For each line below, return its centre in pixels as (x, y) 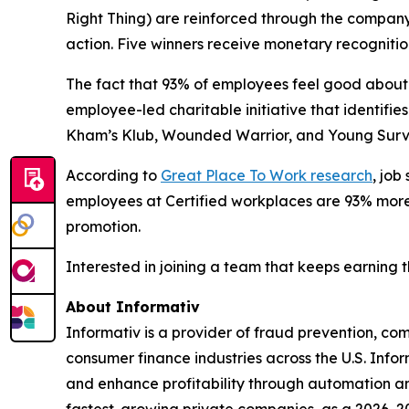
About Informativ (133, 307)
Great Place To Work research (267, 176)
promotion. (103, 227)
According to (113, 176)
